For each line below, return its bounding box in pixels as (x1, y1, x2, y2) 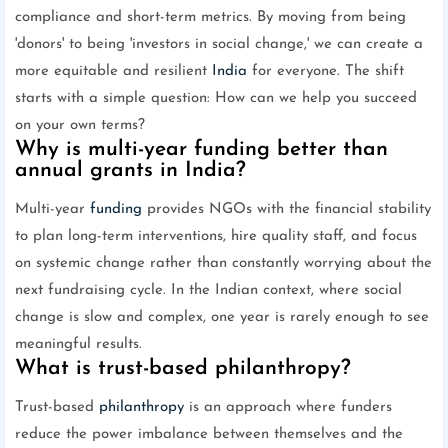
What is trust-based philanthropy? (15, 358, 351, 380)
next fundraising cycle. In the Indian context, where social (15, 283, 402, 299)
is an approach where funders (184, 400, 392, 416)
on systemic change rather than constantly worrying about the (15, 256, 432, 272)
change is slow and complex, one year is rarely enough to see (15, 310, 429, 326)
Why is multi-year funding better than (15, 139, 388, 161)
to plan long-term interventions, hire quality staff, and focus (15, 229, 417, 245)
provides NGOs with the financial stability (142, 202, 431, 218)
